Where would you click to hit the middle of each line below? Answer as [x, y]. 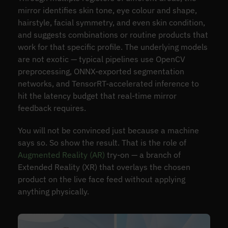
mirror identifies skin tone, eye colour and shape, [107, 10]
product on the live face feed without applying [101, 179]
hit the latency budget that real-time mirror [97, 95]
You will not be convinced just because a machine [108, 130]
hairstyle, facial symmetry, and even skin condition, [111, 22]
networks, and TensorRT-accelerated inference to [108, 83]
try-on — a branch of [142, 154]
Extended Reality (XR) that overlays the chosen [104, 167]
